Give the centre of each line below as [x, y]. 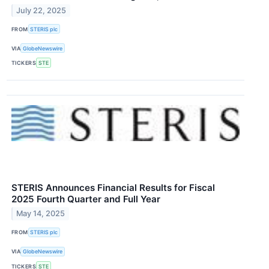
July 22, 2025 [41, 10]
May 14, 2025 [41, 214]
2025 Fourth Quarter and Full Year [86, 199]
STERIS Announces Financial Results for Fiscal [113, 187]
